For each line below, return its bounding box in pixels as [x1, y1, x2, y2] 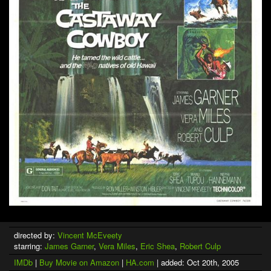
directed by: [14, 229, 57, 241]
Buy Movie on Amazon [39, 256, 119, 269]
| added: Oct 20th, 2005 [154, 256, 239, 269]
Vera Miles [99, 240, 135, 252]
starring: [14, 240, 45, 252]
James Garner [45, 240, 94, 252]
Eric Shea [140, 240, 175, 252]
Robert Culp [180, 240, 221, 252]
